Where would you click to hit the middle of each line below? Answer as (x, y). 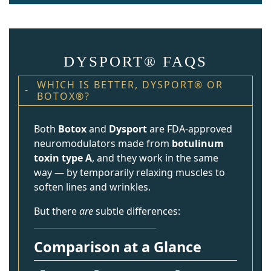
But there (57, 211)
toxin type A (63, 158)
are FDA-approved (190, 129)
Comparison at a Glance (118, 247)
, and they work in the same (155, 158)
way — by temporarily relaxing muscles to (129, 172)
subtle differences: (137, 211)
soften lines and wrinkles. (92, 187)
